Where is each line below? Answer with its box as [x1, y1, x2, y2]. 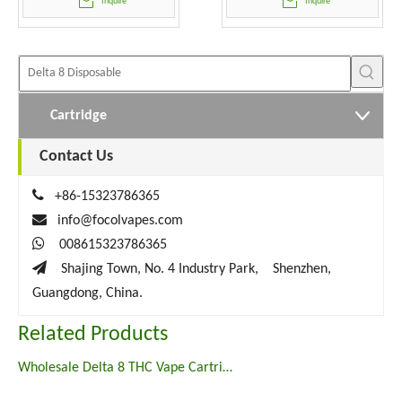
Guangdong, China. [32, 286, 143, 301]
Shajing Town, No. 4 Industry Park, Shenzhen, [61, 262, 331, 276]
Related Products [18, 324, 168, 345]
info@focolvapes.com [57, 214, 183, 228]
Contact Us [39, 148, 113, 165]
